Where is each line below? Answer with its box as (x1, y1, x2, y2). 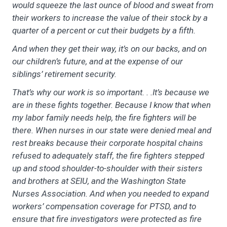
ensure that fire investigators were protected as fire (12, 213, 202, 224)
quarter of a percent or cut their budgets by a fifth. (12, 25, 196, 35)
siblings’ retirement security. (12, 68, 117, 79)
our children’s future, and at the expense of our (12, 56, 183, 66)
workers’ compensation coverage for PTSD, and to (12, 201, 196, 211)
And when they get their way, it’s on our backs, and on (12, 43, 207, 54)
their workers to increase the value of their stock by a (12, 12, 208, 23)
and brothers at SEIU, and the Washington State (12, 175, 186, 186)
